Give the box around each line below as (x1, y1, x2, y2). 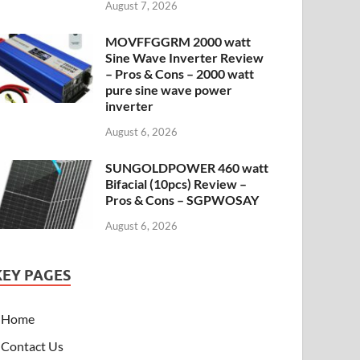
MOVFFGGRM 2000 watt (105, 34, 252, 50)
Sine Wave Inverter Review (105, 50, 264, 66)
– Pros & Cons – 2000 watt (105, 66, 255, 82)
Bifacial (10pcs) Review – (105, 176, 247, 192)
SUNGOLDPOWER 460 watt (105, 160, 269, 176)
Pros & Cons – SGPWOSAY (105, 192, 260, 208)
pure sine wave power (105, 82, 233, 98)
